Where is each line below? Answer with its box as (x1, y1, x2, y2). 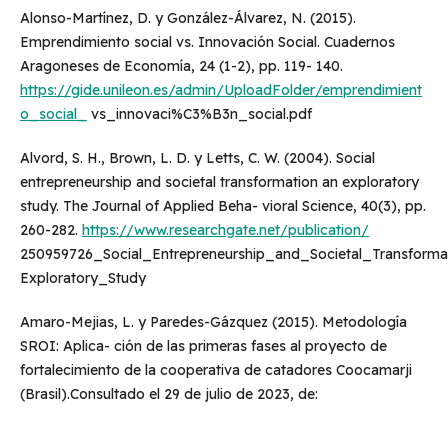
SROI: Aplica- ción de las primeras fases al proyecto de (19, 337, 387, 356)
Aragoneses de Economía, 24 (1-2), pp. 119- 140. (19, 57, 343, 76)
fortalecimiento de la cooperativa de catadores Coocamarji (19, 361, 412, 380)
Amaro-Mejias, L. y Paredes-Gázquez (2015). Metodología (19, 313, 407, 332)
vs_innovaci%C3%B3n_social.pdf (86, 105, 312, 124)
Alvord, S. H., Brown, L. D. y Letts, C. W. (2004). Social (19, 149, 375, 168)
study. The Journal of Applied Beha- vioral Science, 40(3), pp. (19, 197, 426, 216)
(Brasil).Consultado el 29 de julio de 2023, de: (19, 385, 318, 404)
